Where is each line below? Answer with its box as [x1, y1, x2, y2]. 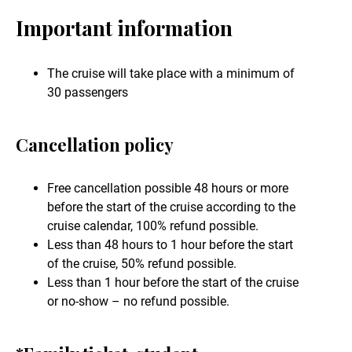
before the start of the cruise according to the [47, 200, 295, 215]
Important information [16, 14, 233, 42]
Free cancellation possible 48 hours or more [47, 181, 288, 196]
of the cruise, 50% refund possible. [47, 256, 236, 272]
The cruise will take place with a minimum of [47, 66, 295, 82]
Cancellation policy [16, 133, 174, 157]
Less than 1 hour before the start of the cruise [47, 275, 299, 291]
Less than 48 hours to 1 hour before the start [47, 237, 293, 253]
